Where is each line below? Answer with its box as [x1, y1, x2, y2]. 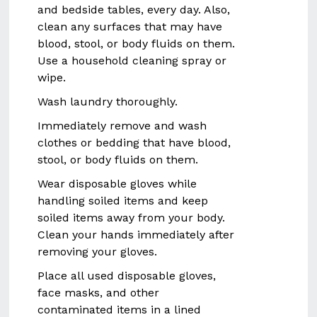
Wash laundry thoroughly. [38, 95, 178, 108]
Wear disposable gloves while [38, 177, 197, 190]
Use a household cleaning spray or [38, 54, 227, 67]
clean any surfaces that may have [38, 20, 223, 33]
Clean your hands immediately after [38, 228, 235, 241]
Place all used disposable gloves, [38, 269, 217, 282]
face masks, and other [38, 286, 160, 299]
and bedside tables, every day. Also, [38, 3, 231, 16]
